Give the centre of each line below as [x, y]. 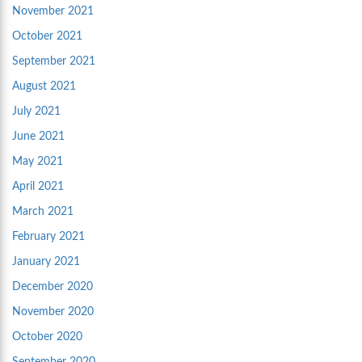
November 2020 [53, 312]
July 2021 [36, 112]
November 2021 [53, 12]
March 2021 [43, 212]
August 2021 [44, 87]
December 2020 [53, 287]
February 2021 [48, 237]
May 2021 [38, 162]
